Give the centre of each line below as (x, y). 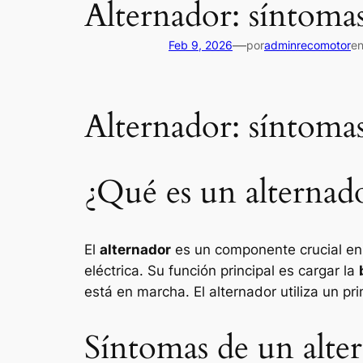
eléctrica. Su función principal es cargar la (222, 271)
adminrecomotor (307, 45)
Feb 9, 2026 (201, 45)
